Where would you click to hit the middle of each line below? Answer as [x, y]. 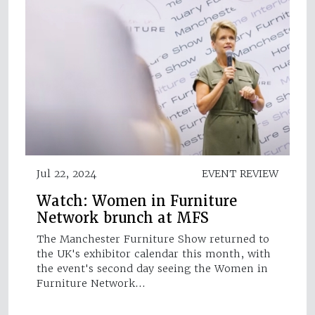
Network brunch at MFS [123, 218]
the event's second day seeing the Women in [152, 268]
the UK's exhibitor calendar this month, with [154, 253]
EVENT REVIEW [240, 173]
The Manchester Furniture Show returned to [153, 239]
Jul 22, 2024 [66, 173]
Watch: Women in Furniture [137, 201]
